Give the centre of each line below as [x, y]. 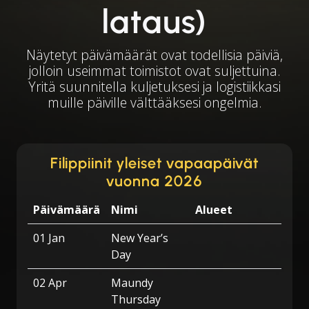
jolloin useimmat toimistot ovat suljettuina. [154, 71]
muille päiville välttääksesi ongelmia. [154, 102]
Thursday [136, 299]
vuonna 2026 [154, 181]
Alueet [214, 210]
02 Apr [50, 283]
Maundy [132, 283]
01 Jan [49, 238]
